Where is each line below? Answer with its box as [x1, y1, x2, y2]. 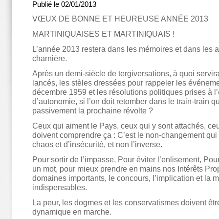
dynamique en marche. [32, 207, 111, 216]
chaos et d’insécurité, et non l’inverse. [32, 140, 162, 149]
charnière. [32, 54, 67, 63]
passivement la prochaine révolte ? [32, 106, 153, 115]
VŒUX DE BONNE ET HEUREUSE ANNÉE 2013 [32, 14, 208, 23]
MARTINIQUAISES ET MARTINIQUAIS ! [32, 29, 175, 38]
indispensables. [32, 183, 87, 192]
